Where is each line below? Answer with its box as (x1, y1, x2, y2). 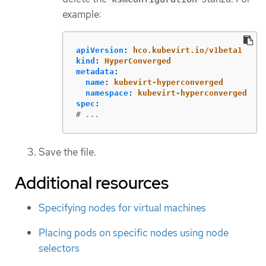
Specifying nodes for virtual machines (39, 201, 206, 214)
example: (62, 7, 102, 21)
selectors (39, 242, 80, 255)
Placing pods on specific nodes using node (39, 226, 229, 240)
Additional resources (15, 171, 169, 194)
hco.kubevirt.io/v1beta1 (133, 46, 242, 55)
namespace (85, 88, 128, 98)
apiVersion (76, 46, 123, 55)
